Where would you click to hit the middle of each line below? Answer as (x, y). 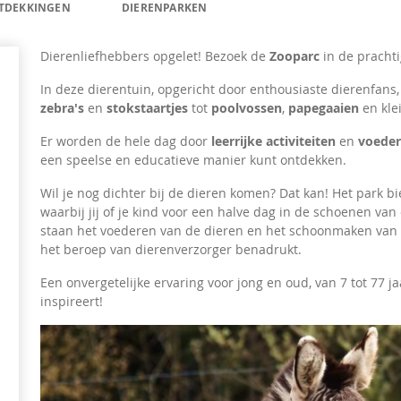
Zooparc (295, 56)
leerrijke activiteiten (274, 141)
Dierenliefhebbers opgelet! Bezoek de (155, 56)
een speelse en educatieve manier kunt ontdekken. (194, 160)
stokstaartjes (148, 108)
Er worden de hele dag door (126, 141)
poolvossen (247, 108)
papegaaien (324, 108)
